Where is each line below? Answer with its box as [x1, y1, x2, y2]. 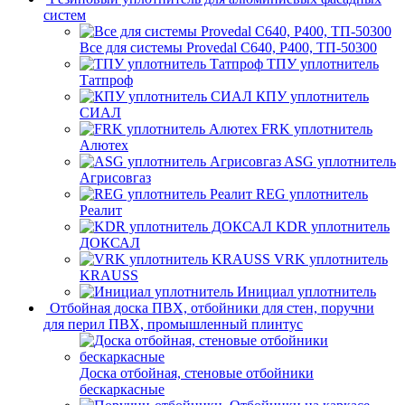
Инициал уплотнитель [237, 283, 376, 299]
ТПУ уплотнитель [267, 55, 379, 71]
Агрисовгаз [80, 169, 151, 185]
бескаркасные [80, 381, 165, 397]
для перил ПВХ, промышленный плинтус [43, 316, 303, 332]
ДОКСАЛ [80, 234, 140, 250]
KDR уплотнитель [276, 218, 390, 234]
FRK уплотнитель [261, 120, 372, 137]
